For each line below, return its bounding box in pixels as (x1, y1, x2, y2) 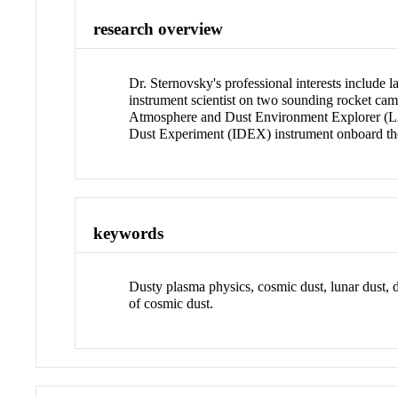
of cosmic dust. (129, 296, 214, 312)
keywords (93, 223, 164, 243)
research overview (93, 20, 224, 39)
